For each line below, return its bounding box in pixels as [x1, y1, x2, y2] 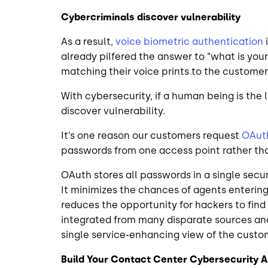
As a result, [61, 35, 115, 47]
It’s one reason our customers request [61, 129, 242, 141]
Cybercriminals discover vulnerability [61, 11, 242, 23]
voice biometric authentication [115, 35, 263, 47]
